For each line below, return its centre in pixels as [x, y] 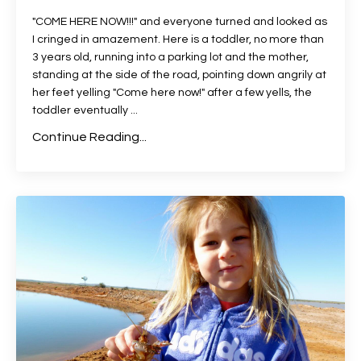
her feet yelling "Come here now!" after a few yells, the [172, 92]
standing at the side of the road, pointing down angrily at [179, 75]
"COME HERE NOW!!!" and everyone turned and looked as [180, 21]
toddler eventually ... [85, 110]
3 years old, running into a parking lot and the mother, [170, 57]
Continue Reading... [89, 137]
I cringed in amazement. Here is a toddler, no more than [178, 39]
